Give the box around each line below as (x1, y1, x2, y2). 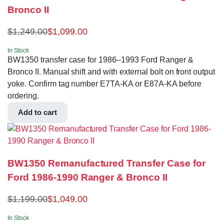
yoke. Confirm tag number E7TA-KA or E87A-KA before (7, 79, 201, 88)
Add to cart (18, 108, 57, 117)
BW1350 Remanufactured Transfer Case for (7, 157, 205, 168)
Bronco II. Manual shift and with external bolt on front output (7, 67, 215, 76)
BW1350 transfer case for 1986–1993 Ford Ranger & (7, 55, 193, 64)
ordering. (7, 91, 39, 100)
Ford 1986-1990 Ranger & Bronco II (7, 171, 168, 182)
